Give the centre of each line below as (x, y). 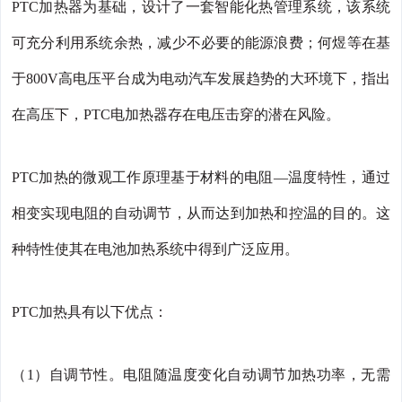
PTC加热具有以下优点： (90, 312)
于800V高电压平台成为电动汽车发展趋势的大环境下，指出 (201, 79)
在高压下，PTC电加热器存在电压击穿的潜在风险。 (176, 115)
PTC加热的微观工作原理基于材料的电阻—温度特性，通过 (201, 178)
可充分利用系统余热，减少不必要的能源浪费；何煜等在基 (201, 43)
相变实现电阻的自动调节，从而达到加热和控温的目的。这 (201, 214)
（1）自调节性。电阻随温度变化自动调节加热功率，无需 (201, 375)
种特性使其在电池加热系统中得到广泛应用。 (155, 249)
